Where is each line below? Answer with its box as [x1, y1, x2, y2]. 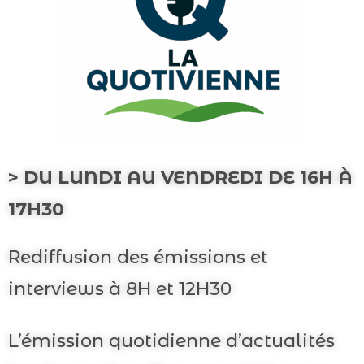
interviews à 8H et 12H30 [8, 278, 232, 300]
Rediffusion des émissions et [8, 246, 268, 268]
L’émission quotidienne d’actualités [8, 330, 335, 352]
